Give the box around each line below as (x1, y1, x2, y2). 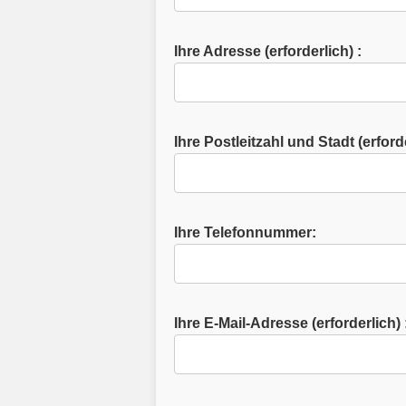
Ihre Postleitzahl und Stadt (173, 134, 354, 150)
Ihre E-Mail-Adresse (173, 315, 308, 331)
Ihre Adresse (173, 43, 261, 59)
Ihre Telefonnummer (173, 225, 312, 240)
